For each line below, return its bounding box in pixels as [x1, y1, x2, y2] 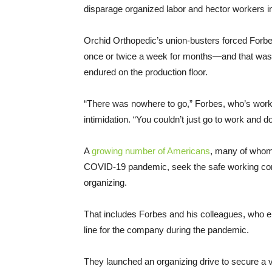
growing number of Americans [92, 146, 210, 157]
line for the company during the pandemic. [84, 225, 249, 236]
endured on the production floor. [84, 67, 208, 78]
